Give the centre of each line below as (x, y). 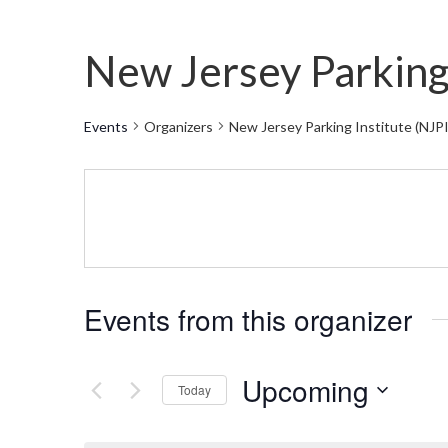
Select (262, 419)
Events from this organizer (248, 318)
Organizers (178, 126)
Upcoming (305, 389)
